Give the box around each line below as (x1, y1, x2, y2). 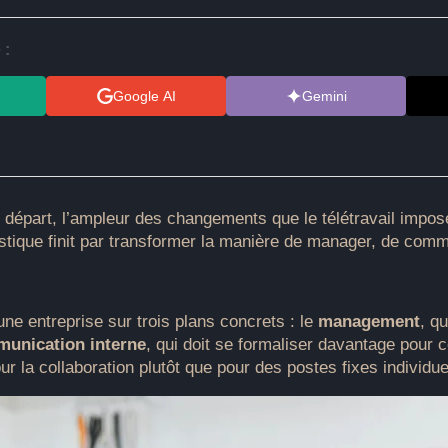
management (318, 312, 421, 331)
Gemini (301, 87, 347, 104)
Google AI (112, 87, 176, 104)
